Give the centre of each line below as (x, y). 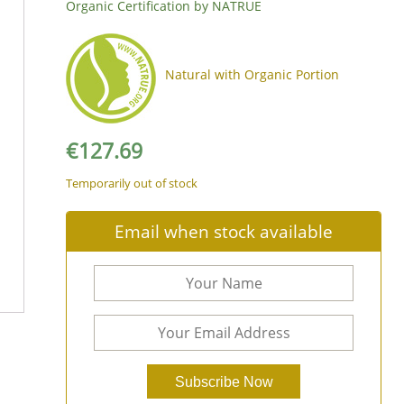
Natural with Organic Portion (252, 74)
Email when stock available (224, 231)
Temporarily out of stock (132, 183)
